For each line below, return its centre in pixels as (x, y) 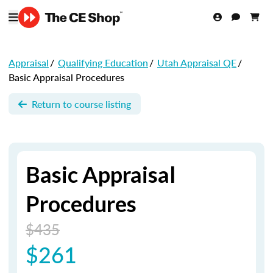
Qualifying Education (103, 62)
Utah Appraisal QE (197, 62)
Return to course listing (81, 104)
